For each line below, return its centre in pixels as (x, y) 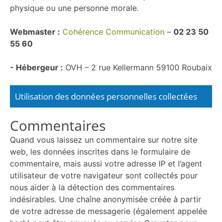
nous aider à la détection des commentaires (92, 187)
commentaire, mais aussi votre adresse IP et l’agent (106, 164)
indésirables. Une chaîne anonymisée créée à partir (106, 199)
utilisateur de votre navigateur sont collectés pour (104, 175)
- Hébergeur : (36, 67)
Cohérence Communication (113, 32)
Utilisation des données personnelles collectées (106, 96)
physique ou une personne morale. (74, 8)
